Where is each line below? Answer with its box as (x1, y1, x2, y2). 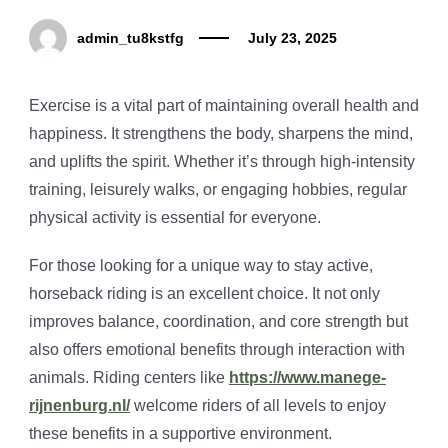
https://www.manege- (229, 369, 386, 387)
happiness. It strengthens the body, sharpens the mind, (29, 125, 413, 143)
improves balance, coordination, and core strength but (29, 313, 408, 331)
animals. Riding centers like (29, 369, 229, 387)
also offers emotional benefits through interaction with (29, 341, 405, 359)
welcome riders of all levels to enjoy (130, 397, 386, 415)
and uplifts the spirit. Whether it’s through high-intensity (29, 153, 415, 171)
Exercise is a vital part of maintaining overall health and (29, 97, 419, 115)
